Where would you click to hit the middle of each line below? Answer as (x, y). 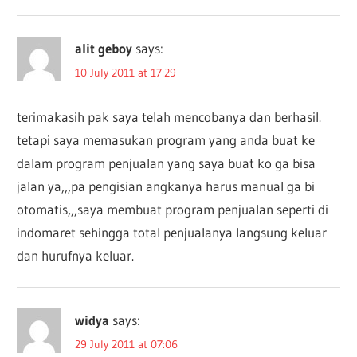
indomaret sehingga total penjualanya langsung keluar (172, 232)
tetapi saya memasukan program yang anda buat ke (166, 139)
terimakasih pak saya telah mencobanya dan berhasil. (169, 116)
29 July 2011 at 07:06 (127, 345)
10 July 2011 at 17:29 (126, 73)
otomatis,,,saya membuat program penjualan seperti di (173, 209)
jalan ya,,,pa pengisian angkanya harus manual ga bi (166, 186)
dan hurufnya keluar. (76, 255)
